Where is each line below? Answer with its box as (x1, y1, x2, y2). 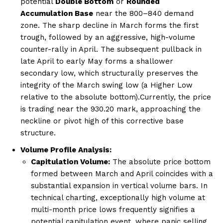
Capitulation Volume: (31, 157, 110, 167)
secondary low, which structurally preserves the (20, 69, 198, 78)
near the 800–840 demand (93, 9, 194, 18)
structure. (20, 128, 56, 138)
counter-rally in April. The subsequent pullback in (20, 45, 202, 54)
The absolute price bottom (110, 157, 211, 167)
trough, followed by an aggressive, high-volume (20, 33, 195, 42)
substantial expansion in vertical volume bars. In (31, 181, 208, 191)
